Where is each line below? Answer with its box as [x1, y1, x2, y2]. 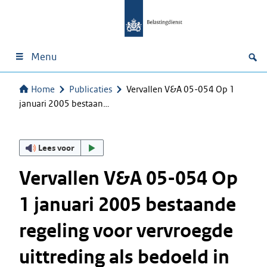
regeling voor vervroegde [19, 219, 233, 243]
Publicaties [69, 83, 112, 95]
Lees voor [38, 142, 75, 153]
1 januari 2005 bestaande [19, 193, 236, 217]
